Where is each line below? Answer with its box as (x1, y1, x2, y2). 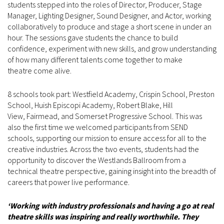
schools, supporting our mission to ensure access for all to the (7, 133, 206, 143)
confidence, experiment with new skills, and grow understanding (7, 43, 216, 54)
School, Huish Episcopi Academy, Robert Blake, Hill (7, 100, 173, 110)
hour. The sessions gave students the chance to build (7, 32, 178, 43)
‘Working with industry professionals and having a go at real (7, 200, 214, 211)
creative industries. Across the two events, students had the (7, 144, 199, 154)
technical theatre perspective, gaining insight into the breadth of (7, 166, 216, 176)
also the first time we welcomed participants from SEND (7, 122, 188, 132)
